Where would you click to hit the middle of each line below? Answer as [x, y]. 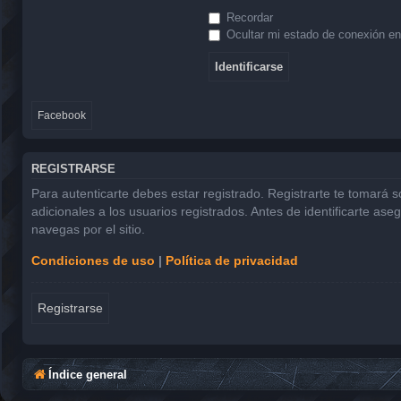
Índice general [88, 374]
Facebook [62, 115]
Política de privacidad [232, 260]
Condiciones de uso [93, 260]
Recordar [248, 17]
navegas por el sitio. [88, 230]
